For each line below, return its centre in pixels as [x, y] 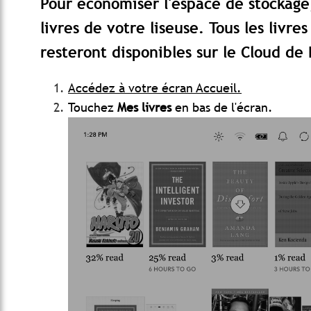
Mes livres [146, 107]
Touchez [93, 107]
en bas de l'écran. [224, 107]
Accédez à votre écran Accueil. [155, 88]
